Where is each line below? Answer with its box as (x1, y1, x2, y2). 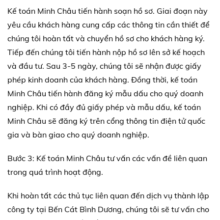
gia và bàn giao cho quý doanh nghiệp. (7, 129, 149, 139)
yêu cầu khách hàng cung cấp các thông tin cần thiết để (7, 19, 210, 29)
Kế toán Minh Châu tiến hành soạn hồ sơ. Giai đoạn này (7, 5, 208, 16)
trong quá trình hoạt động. (7, 166, 103, 177)
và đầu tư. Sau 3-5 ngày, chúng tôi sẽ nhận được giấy (7, 60, 201, 71)
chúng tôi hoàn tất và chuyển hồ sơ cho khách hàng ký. (7, 33, 205, 43)
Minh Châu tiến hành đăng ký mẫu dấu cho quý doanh (7, 88, 203, 98)
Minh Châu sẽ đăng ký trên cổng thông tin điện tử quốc (7, 115, 205, 126)
